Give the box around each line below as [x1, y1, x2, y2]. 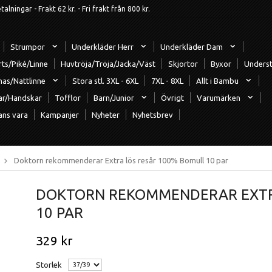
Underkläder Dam [160, 42, 223, 51]
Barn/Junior [93, 93, 134, 102]
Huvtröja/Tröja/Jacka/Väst [61, 59, 155, 68]
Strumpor [10, 42, 45, 51]
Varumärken [197, 93, 240, 102]
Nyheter [92, 110, 120, 119]
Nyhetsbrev [132, 110, 173, 119]
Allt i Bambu [196, 76, 239, 85]
